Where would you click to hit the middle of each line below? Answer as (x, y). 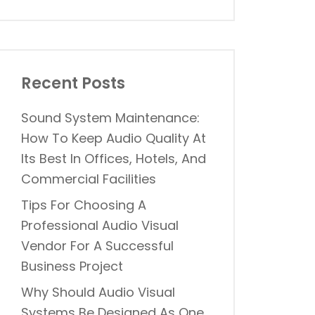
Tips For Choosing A (84, 205)
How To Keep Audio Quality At (114, 138)
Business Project (72, 266)
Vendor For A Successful (97, 246)
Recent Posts (73, 83)
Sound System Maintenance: (110, 118)
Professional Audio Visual (100, 225)
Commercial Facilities (89, 179)
